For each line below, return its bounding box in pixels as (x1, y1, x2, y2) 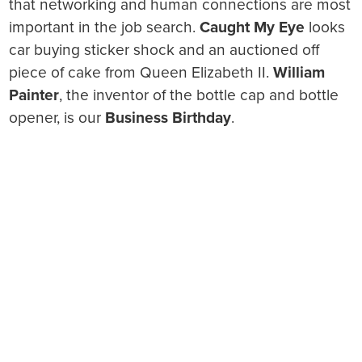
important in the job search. (9, 18, 200, 37)
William (273, 63, 326, 82)
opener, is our (9, 108, 106, 128)
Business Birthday (105, 108, 232, 128)
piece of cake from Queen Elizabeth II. (9, 63, 274, 82)
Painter (9, 86, 60, 105)
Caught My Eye (200, 18, 305, 37)
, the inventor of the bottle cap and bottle (59, 86, 339, 105)
